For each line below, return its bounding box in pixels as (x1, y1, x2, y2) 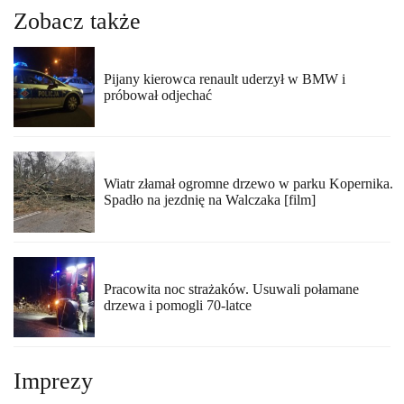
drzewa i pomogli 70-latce (103, 297, 252, 313)
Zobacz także (14, 7, 141, 34)
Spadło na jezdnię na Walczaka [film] (103, 192, 316, 208)
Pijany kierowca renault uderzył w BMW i (103, 70, 345, 87)
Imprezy (14, 368, 93, 395)
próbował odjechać (103, 87, 212, 103)
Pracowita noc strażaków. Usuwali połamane (103, 280, 359, 297)
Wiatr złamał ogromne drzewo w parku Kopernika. (103, 176, 393, 192)
